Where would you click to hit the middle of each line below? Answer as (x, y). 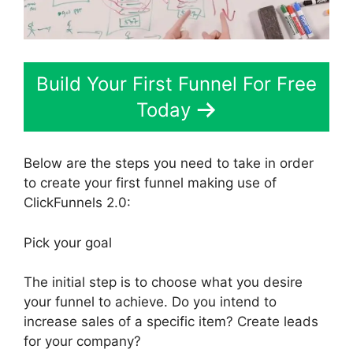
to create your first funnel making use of (150, 183)
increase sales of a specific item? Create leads (171, 322)
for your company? (82, 342)
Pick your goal (68, 242)
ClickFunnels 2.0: (77, 203)
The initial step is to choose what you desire (163, 282)
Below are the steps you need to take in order (169, 163)
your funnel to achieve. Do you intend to (150, 302)
